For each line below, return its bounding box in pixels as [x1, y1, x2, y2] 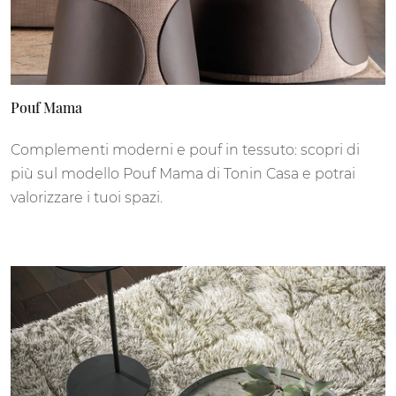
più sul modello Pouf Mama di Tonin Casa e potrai [11, 165, 355, 183]
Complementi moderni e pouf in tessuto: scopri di [11, 141, 360, 159]
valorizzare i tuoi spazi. [11, 189, 163, 207]
